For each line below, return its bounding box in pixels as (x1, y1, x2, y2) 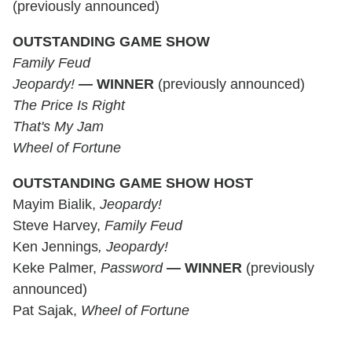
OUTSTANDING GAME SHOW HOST (13, 174, 253, 191)
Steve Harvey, (13, 217, 104, 233)
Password (101, 259, 163, 276)
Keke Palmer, (13, 259, 101, 276)
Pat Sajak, (13, 302, 81, 318)
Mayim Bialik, (13, 196, 100, 212)
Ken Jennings (13, 238, 98, 255)
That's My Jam (13, 118, 104, 134)
